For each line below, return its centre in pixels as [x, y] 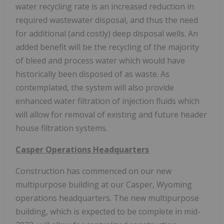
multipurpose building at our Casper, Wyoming [104, 185]
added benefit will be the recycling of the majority [107, 47]
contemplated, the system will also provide [95, 88]
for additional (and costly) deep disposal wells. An [107, 34]
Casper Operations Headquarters [82, 150]
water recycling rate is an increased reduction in [105, 7]
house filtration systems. [61, 128]
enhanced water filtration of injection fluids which [107, 101]
